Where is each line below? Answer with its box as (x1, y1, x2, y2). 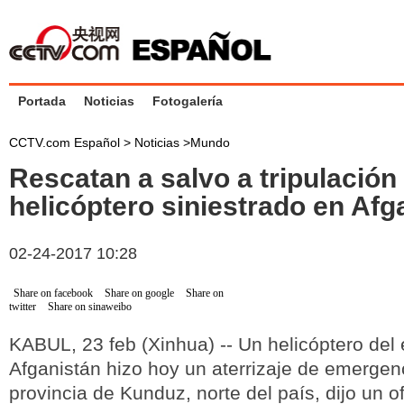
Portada (18, 94, 66, 108)
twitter (9, 300, 36, 313)
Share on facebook (14, 287, 93, 299)
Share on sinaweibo (48, 300, 132, 313)
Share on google (105, 287, 174, 299)
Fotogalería (152, 94, 223, 108)
